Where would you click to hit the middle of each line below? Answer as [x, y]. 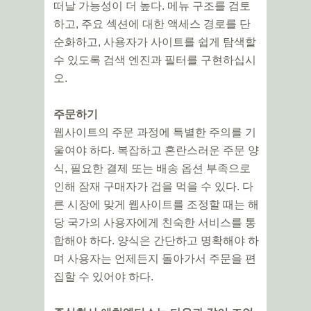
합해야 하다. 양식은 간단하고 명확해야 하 [156, 241]
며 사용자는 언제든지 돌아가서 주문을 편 [155, 259]
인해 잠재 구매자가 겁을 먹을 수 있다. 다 [153, 187]
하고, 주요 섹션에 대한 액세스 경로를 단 [152, 24]
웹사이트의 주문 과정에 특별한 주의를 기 [155, 133]
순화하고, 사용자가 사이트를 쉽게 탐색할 [155, 42]
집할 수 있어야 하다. [103, 277]
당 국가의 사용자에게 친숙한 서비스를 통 [155, 223]
